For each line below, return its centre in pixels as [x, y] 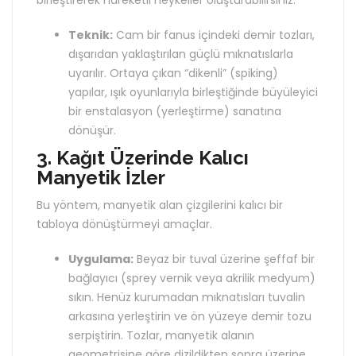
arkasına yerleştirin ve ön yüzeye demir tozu [190, 316]
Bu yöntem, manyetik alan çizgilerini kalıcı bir [160, 205]
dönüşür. [92, 130]
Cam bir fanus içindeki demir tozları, [214, 35]
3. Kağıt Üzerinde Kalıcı [143, 158]
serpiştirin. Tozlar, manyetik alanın [161, 335]
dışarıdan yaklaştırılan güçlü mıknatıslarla [181, 54]
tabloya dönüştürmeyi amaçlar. [124, 224]
